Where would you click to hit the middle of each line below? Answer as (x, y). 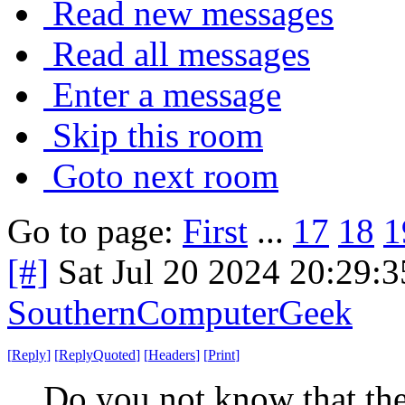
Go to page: (95, 231)
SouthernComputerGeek (180, 312)
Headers (172, 354)
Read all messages (181, 53)
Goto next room (165, 175)
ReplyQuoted (97, 354)
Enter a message (167, 94)
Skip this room (158, 135)
